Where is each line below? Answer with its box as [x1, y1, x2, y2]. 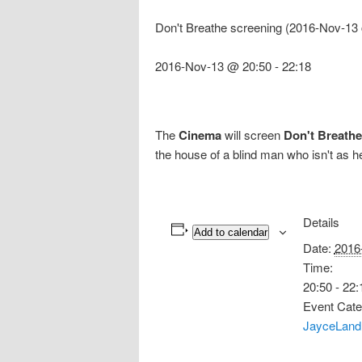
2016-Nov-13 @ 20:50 [155, 57, 271, 75]
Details [302, 213, 339, 230]
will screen [221, 125, 284, 143]
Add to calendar [193, 225, 267, 238]
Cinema [179, 125, 221, 144]
